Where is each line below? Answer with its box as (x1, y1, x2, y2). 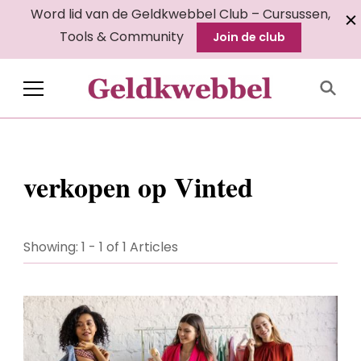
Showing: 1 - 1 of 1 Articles (23, 238, 178, 256)
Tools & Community (60, 27, 185, 46)
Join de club (212, 29, 285, 45)
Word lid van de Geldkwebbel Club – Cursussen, (31, 5, 330, 23)
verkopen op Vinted (23, 167, 253, 207)
